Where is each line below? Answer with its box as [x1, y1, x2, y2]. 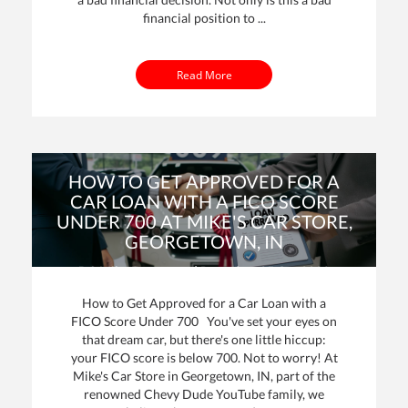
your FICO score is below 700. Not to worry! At [70, 349, 338, 365]
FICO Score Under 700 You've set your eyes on [71, 312, 337, 329]
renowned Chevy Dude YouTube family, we [84, 385, 324, 402]
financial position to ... [142, 10, 266, 26]
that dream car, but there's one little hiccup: [82, 331, 326, 347]
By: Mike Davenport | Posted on [78, 262, 260, 279]
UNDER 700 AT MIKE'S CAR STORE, [56, 209, 352, 232]
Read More [176, 66, 232, 82]
